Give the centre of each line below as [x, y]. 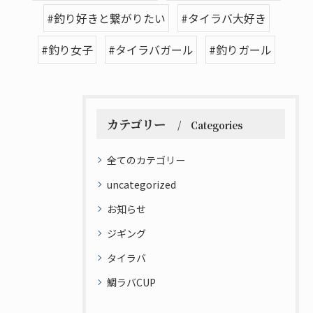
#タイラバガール [151, 50]
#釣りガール [240, 50]
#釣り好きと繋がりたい [106, 18]
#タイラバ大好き [224, 18]
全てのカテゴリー [146, 160]
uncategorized [141, 184]
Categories [217, 125]
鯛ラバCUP [131, 282]
